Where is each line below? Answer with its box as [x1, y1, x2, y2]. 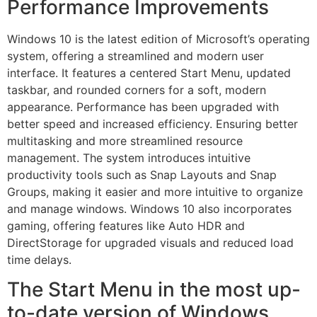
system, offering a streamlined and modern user [7, 48, 264, 63]
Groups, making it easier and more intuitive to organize [7, 184, 303, 199]
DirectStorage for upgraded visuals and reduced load [7, 235, 294, 250]
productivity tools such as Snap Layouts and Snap [7, 167, 277, 182]
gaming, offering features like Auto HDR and [7, 218, 245, 233]
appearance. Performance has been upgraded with [7, 99, 279, 114]
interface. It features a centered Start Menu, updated [7, 65, 291, 80]
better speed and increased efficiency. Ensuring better [7, 116, 298, 131]
